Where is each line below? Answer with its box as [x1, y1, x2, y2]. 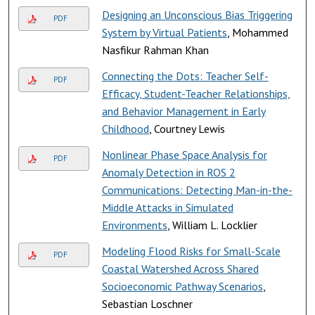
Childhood [101, 121, 149, 136]
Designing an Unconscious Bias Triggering [101, 7, 292, 22]
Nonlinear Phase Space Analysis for [101, 147, 267, 162]
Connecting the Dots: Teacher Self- [101, 68, 269, 83]
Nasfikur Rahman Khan [101, 42, 209, 57]
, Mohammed [226, 25, 288, 39]
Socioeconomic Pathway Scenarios [101, 278, 263, 293]
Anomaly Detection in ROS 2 [101, 165, 236, 179]
